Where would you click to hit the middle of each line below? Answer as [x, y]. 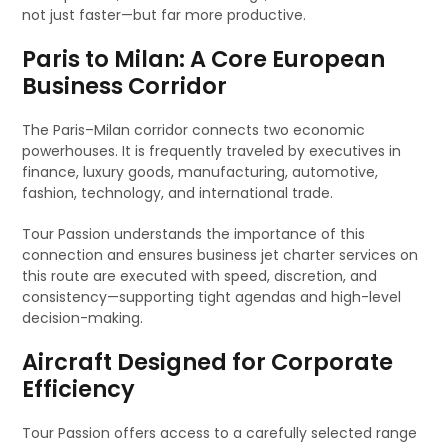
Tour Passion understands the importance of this [194, 234]
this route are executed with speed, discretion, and [200, 276]
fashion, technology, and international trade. [178, 193]
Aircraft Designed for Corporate [208, 362]
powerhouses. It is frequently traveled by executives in [212, 151]
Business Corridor [125, 86]
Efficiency [79, 389]
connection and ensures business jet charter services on [220, 255]
